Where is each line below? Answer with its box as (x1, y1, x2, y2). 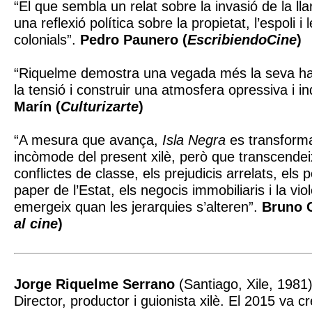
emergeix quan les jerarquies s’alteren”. (14, 198, 262, 214)
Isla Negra (162, 132, 226, 148)
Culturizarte (61, 98, 139, 114)
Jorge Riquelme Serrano (14, 276, 175, 292)
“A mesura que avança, (14, 132, 162, 148)
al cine (14, 215, 58, 231)
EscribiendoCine (187, 31, 297, 47)
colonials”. (14, 31, 80, 47)
